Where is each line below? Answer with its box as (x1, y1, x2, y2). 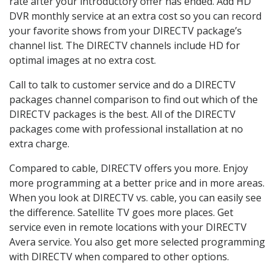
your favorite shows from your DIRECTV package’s (9, 23, 242, 37)
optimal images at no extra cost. (9, 53, 156, 67)
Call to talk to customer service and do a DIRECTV (9, 77, 236, 91)
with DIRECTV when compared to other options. (9, 249, 229, 263)
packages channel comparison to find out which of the (9, 92, 258, 106)
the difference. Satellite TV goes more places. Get (9, 205, 233, 219)
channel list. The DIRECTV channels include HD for (9, 38, 240, 52)
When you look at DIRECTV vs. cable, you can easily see (9, 190, 261, 204)
